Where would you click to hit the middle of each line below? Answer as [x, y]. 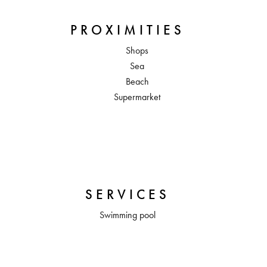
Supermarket [137, 97]
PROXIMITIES [128, 30]
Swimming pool [128, 215]
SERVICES [128, 194]
